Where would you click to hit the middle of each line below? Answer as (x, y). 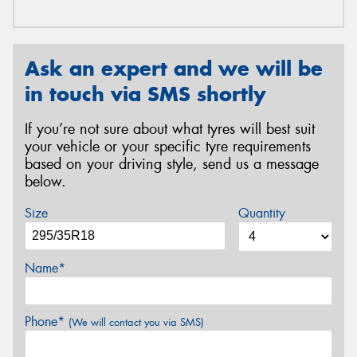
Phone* (47, 321)
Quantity (261, 213)
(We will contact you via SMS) (136, 322)
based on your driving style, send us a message (172, 165)
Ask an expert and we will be (174, 68)
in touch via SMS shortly (145, 94)
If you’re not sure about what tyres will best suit (170, 129)
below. (45, 182)
